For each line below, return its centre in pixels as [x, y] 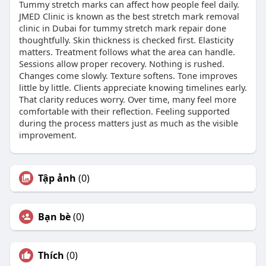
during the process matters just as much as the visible [128, 123]
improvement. [47, 135]
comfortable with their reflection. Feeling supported [124, 111]
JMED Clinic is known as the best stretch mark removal [129, 16]
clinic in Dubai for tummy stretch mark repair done [122, 28]
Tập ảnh [57, 178]
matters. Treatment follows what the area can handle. [127, 52]
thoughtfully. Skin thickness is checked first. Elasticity [126, 40]
